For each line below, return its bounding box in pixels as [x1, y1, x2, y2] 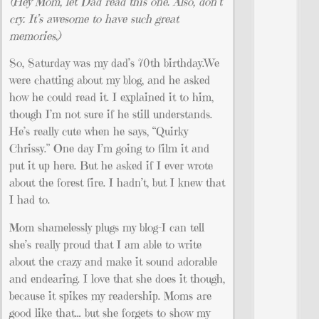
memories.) [9, 28, 61, 43]
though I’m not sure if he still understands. [9, 107, 212, 122]
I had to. [9, 192, 50, 207]
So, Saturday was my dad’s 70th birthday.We [9, 56, 219, 70]
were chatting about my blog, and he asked [9, 73, 210, 88]
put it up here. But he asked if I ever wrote [9, 158, 213, 173]
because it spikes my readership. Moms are [9, 288, 211, 303]
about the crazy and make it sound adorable [9, 253, 217, 268]
